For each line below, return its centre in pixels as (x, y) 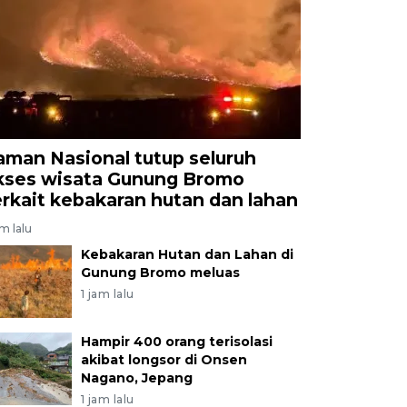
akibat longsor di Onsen (164, 359)
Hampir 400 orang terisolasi (176, 341)
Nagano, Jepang (136, 377)
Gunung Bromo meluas (160, 272)
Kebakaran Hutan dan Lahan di (187, 254)
